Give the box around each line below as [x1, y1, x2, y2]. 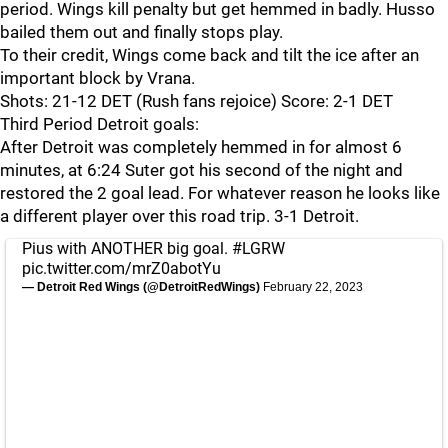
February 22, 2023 [263, 280, 363, 294]
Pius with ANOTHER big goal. [22, 239, 232, 258]
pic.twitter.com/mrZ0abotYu [22, 259, 221, 278]
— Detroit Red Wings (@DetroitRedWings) [22, 280, 263, 294]
